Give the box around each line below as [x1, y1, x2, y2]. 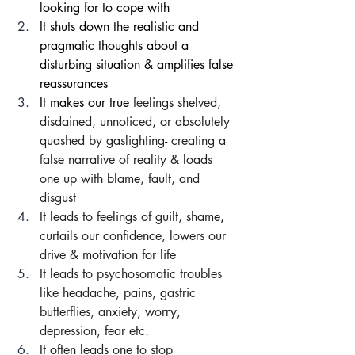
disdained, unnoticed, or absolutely [40, 113, 234, 131]
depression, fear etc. [40, 323, 149, 340]
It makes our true [40, 94, 133, 112]
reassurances [40, 75, 112, 93]
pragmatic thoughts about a [40, 37, 193, 55]
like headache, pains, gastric [40, 284, 200, 302]
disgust [40, 189, 76, 207]
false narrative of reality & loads [40, 151, 216, 169]
